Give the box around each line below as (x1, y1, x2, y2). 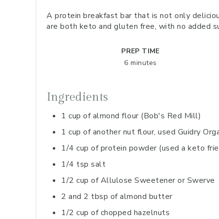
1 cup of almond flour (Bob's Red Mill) (61, 110, 201, 121)
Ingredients (46, 90, 108, 104)
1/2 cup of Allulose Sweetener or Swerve (61, 175, 215, 186)
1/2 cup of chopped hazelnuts (61, 207, 170, 218)
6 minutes (124, 58, 157, 67)
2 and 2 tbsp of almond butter (61, 191, 173, 202)
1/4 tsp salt (61, 159, 106, 170)
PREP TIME (121, 46, 160, 56)
